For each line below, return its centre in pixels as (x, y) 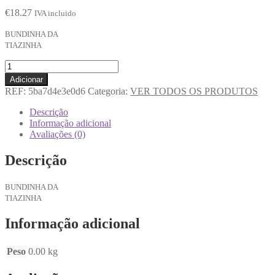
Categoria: (109, 91)
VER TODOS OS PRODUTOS (194, 91)
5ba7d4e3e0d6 (57, 91)
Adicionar (26, 79)
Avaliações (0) (57, 134)
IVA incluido (55, 13)
